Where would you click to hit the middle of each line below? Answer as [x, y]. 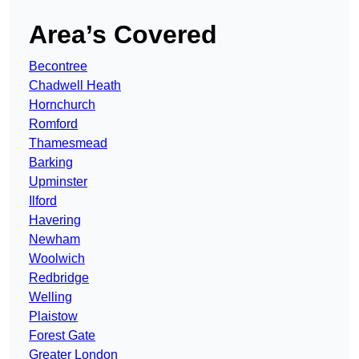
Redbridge [59, 278]
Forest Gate [62, 336]
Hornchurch [62, 105]
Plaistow [53, 317]
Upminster [58, 182]
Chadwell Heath [75, 86]
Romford [53, 124]
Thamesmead [68, 143]
